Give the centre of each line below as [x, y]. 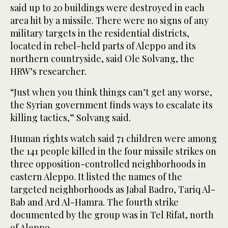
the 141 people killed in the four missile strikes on [113, 151]
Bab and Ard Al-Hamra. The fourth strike [94, 202]
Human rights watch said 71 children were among [113, 139]
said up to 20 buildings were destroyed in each [107, 8]
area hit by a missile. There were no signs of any [109, 21]
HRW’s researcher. [48, 72]
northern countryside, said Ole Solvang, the [102, 59]
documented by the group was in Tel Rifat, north [112, 215]
